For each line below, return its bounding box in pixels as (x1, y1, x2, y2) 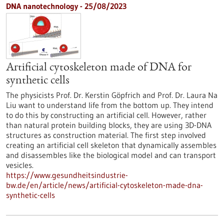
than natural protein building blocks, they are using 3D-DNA (6, 120, 211, 130)
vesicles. (6, 160, 33, 170)
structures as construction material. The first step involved (6, 130, 206, 140)
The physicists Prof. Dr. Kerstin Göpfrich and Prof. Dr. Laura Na (6, 90, 217, 100)
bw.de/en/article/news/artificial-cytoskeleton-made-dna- (6, 180, 203, 190)
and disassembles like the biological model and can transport (6, 150, 216, 160)
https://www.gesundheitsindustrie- (6, 170, 128, 180)
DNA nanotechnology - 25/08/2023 (6, 1, 126, 11)
